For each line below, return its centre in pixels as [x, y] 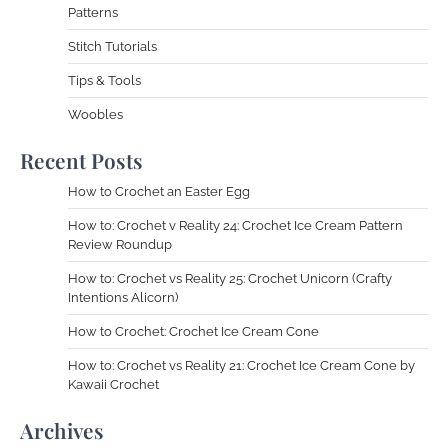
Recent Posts [81, 159]
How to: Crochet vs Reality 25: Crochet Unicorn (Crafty [230, 278]
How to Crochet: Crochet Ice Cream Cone [193, 331]
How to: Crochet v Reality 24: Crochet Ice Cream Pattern [235, 225]
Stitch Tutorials [112, 46]
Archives [62, 429]
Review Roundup [120, 244]
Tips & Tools [104, 80]
